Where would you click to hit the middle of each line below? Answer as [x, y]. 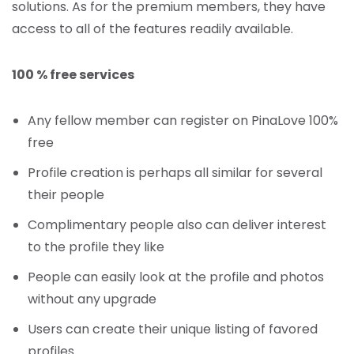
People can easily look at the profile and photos [176, 277]
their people [66, 195]
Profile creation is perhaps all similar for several [175, 173]
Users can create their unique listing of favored [173, 329]
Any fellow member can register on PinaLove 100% [183, 121]
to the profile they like [96, 247]
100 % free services [73, 75]
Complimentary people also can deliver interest [177, 225]
